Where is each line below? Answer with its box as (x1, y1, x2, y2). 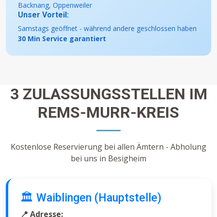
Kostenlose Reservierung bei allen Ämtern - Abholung (11, 141, 206, 153)
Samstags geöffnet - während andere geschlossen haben (18, 24, 197, 33)
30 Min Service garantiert (18, 34, 106, 44)
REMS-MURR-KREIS (38, 103, 179, 122)
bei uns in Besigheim (71, 153, 146, 164)
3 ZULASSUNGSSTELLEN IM (10, 85, 207, 104)
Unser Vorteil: (18, 10, 69, 20)
